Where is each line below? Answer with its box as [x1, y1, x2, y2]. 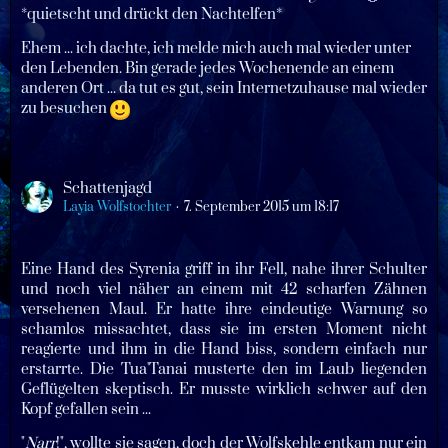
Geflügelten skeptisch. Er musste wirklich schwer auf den [21, 379, 427, 399]
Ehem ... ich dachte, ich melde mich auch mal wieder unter [21, 39, 411, 59]
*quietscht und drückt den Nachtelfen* [21, 5, 282, 25]
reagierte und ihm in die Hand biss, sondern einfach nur [21, 339, 427, 359]
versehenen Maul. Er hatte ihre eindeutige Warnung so [21, 299, 427, 319]
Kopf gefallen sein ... [21, 399, 151, 419]
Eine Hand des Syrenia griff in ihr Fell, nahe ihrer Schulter [21, 259, 427, 279]
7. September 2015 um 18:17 [184, 198, 339, 215]
